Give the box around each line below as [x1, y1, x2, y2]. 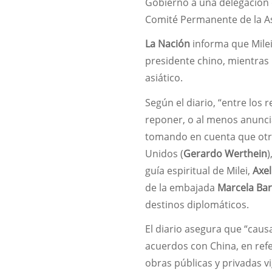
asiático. [145, 71, 183, 85]
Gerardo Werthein [183, 146, 268, 160]
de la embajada [145, 180, 218, 194]
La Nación [145, 37, 191, 51]
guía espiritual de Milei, [145, 163, 253, 177]
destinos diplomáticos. [145, 197, 250, 211]
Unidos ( [145, 146, 184, 160]
